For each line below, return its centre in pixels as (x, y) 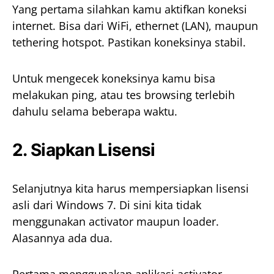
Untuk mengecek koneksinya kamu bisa (114, 79)
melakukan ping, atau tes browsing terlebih (124, 95)
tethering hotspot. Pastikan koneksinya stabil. (129, 43)
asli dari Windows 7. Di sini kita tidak (107, 205)
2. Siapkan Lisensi (84, 150)
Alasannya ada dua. (62, 238)
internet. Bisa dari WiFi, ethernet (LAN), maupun (135, 26)
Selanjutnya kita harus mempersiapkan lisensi (131, 189)
